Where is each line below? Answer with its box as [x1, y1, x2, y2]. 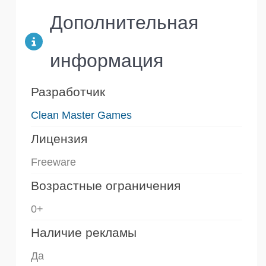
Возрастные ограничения [31, 179, 180, 193]
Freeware [31, 156, 76, 169]
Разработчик [31, 85, 105, 99]
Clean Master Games [31, 109, 132, 122]
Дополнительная [49, 12, 198, 34]
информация [49, 50, 163, 72]
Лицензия [31, 132, 87, 146]
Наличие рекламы [31, 226, 137, 240]
